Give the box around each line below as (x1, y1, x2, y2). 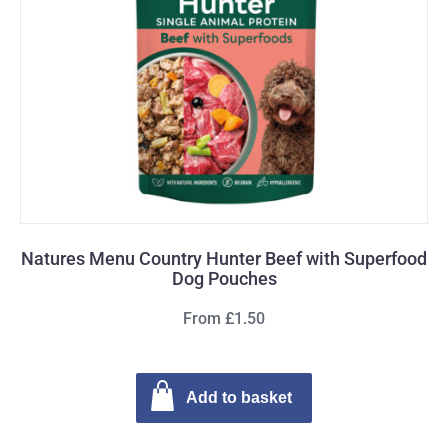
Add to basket (186, 388, 292, 407)
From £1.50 (183, 309, 265, 328)
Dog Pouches (171, 268, 277, 289)
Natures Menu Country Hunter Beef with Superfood (21, 248, 427, 269)
